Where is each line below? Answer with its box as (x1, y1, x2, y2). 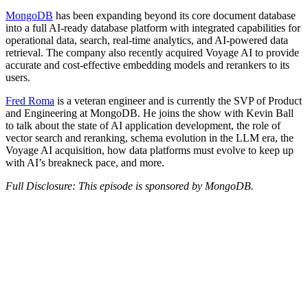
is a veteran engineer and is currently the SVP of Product (54, 94, 302, 107)
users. (5, 71, 30, 83)
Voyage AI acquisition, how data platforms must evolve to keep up (5, 144, 294, 156)
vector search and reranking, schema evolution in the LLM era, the (5, 131, 294, 144)
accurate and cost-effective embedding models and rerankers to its (5, 58, 289, 71)
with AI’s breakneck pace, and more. (5, 156, 164, 168)
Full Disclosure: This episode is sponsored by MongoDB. (5, 179, 254, 192)
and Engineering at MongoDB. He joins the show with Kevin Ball (5, 107, 294, 119)
